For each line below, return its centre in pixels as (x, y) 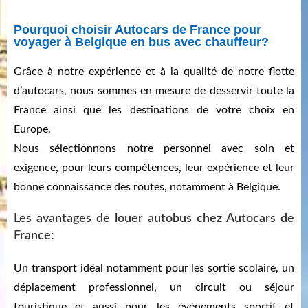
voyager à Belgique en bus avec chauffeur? (141, 42)
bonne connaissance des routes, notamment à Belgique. (147, 187)
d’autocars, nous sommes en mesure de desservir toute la (154, 91)
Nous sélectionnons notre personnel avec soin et (154, 149)
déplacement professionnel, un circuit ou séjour (154, 288)
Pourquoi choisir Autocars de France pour (137, 30)
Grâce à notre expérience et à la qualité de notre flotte (154, 72)
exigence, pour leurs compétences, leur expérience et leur (154, 168)
